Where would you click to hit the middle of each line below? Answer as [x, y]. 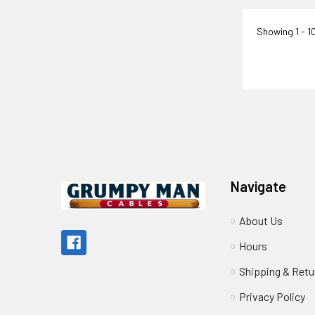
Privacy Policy [272, 297]
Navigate [259, 187]
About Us [261, 221]
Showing [276, 32]
